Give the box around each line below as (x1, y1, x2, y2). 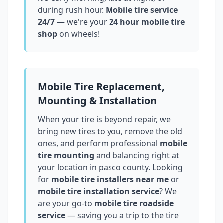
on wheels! (57, 28, 100, 40)
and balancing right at (94, 150, 179, 161)
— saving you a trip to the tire (65, 210, 179, 221)
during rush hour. (38, 4, 104, 16)
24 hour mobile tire (107, 16, 185, 28)
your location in (38, 162, 99, 173)
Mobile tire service (104, 4, 178, 16)
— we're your (55, 16, 107, 28)
